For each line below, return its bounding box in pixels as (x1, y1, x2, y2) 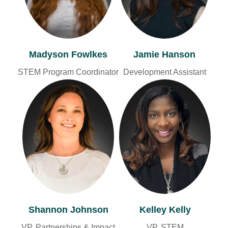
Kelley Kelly (139, 205, 191, 215)
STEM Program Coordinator (18, 68, 119, 76)
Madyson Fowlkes (29, 49, 107, 60)
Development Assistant (123, 67, 206, 76)
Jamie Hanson (133, 49, 195, 60)
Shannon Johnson (28, 205, 108, 215)
